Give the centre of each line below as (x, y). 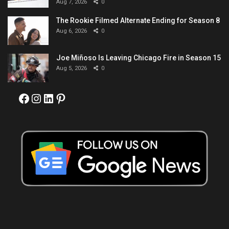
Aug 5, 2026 (72, 68)
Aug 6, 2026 (72, 31)
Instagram (58, 98)
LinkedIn (66, 98)
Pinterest (79, 98)
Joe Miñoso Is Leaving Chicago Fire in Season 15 (139, 58)
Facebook (44, 98)
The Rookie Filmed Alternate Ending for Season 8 (138, 21)
